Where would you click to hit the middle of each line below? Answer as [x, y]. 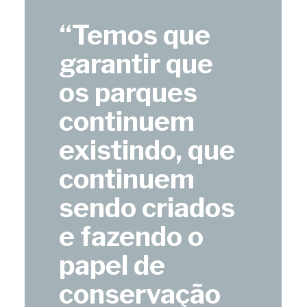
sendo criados [147, 207]
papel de [112, 265]
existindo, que [147, 150]
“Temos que [135, 35]
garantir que [136, 63]
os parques [128, 92]
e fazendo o [132, 236]
